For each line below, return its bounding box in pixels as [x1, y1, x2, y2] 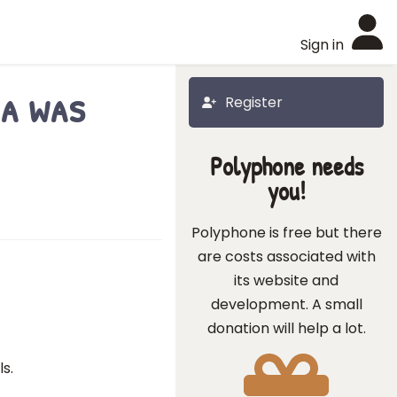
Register [225, 92, 283, 113]
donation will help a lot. [206, 318, 366, 339]
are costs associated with [197, 246, 376, 267]
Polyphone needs [209, 149, 363, 183]
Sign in [300, 35, 344, 55]
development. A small [210, 294, 362, 315]
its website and [234, 270, 339, 291]
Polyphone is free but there [191, 222, 382, 243]
